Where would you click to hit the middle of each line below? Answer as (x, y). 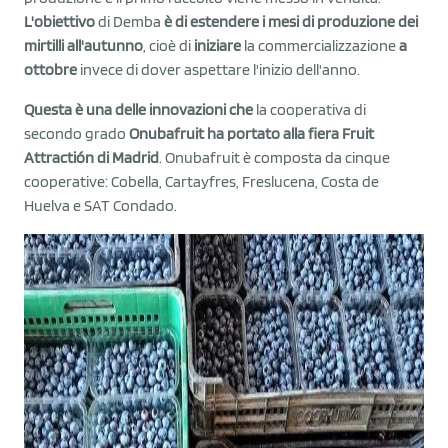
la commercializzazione (320, 45)
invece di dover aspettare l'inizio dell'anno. (218, 69)
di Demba (129, 21)
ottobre (50, 69)
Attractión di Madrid (91, 157)
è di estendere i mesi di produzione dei (291, 21)
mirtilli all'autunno (83, 45)
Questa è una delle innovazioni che (138, 109)
